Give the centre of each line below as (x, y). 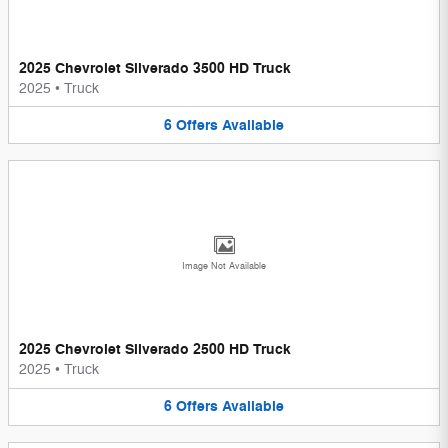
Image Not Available (224, 267)
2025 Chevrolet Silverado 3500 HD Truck (155, 68)
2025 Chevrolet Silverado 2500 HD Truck (155, 350)
